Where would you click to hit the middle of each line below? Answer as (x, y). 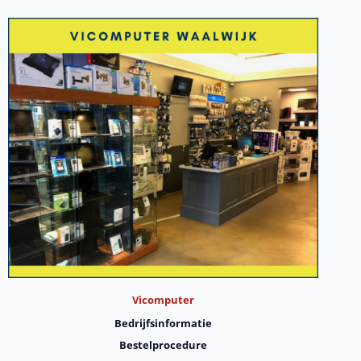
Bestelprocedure (164, 344)
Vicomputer (164, 299)
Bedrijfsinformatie (164, 323)
